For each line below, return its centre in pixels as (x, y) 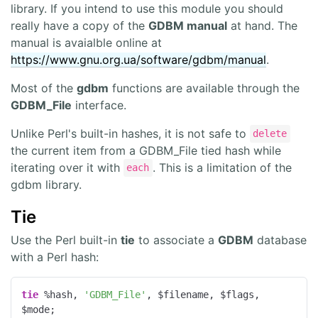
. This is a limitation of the (222, 167)
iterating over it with (67, 167)
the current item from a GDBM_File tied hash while (146, 150)
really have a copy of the (79, 25)
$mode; (39, 309)
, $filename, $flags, (203, 294)
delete (270, 134)
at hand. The (262, 25)
